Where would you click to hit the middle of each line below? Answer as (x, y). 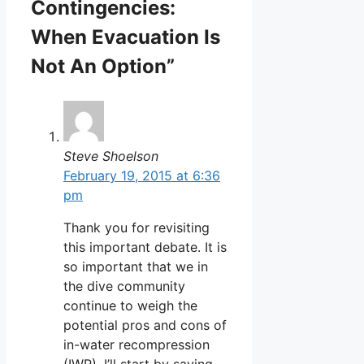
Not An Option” (103, 66)
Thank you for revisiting (136, 227)
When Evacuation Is (126, 37)
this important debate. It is (145, 247)
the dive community (124, 286)
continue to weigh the (130, 305)
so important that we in (136, 266)
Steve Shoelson (111, 156)
